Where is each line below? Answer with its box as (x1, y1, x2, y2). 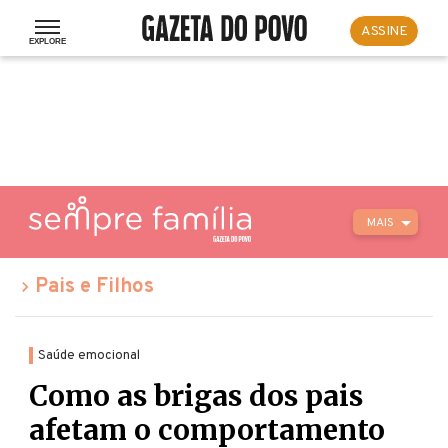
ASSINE (361, 22, 407, 40)
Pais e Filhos (35, 274, 154, 300)
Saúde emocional (38, 347, 140, 364)
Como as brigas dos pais (29, 378, 363, 415)
